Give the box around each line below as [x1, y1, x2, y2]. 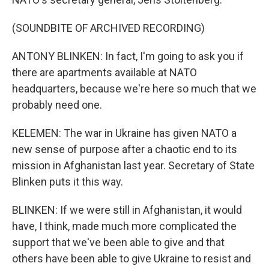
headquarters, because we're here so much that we [12, 82, 256, 95]
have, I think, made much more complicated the [12, 220, 237, 232]
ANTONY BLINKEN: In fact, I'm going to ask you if [12, 50, 244, 62]
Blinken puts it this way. [12, 175, 123, 188]
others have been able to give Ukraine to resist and [12, 252, 251, 265]
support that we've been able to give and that [12, 236, 225, 249]
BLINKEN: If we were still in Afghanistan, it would [12, 204, 242, 216]
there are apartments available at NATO [12, 66, 197, 79]
